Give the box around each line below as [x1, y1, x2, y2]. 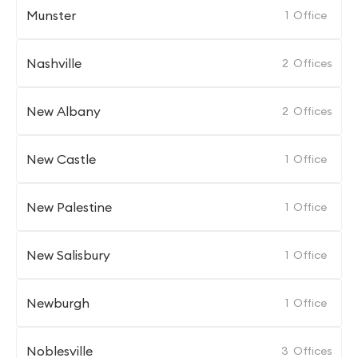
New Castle [26, 151, 96, 167]
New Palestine [26, 199, 112, 215]
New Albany [26, 103, 101, 119]
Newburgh [26, 295, 89, 311]
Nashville [26, 55, 82, 71]
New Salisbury [26, 247, 110, 263]
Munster [26, 7, 76, 23]
